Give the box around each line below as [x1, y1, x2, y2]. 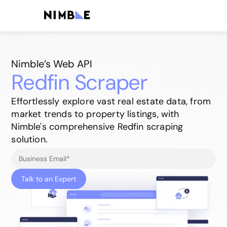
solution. [11, 133, 48, 145]
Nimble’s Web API [11, 57, 93, 70]
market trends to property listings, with [11, 108, 179, 120]
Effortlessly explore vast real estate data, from [11, 95, 211, 107]
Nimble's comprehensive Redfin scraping [11, 121, 183, 133]
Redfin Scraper [11, 68, 147, 96]
